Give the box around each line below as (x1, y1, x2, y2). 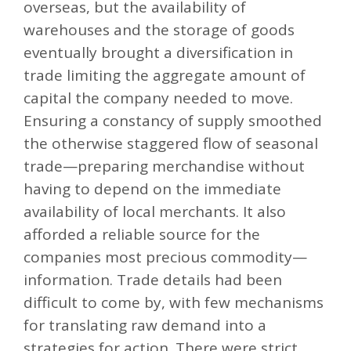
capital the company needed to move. (24, 87, 293, 108)
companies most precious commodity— (24, 246, 307, 267)
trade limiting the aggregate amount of (24, 64, 306, 85)
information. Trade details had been (24, 269, 282, 290)
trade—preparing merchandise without (24, 155, 305, 176)
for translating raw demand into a (24, 314, 266, 335)
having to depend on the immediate (24, 178, 281, 199)
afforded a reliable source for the (24, 223, 260, 244)
